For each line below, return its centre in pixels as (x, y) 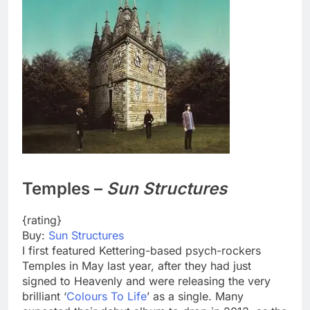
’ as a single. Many (195, 297)
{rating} (42, 220)
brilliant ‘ (44, 297)
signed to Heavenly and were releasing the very (146, 281)
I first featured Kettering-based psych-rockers (142, 251)
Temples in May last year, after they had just (137, 266)
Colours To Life (107, 297)
